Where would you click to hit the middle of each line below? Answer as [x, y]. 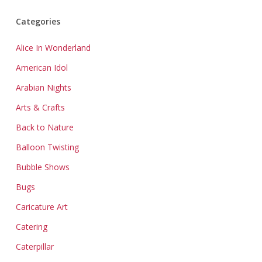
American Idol [42, 68]
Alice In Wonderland [53, 48]
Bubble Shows [42, 167]
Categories [38, 21]
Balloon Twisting [47, 147]
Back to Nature [44, 127]
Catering [31, 227]
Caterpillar [35, 247]
